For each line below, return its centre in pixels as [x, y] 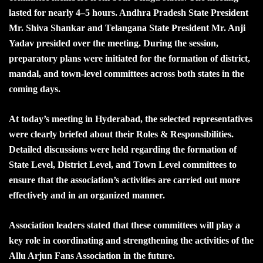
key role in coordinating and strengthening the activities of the [131, 240]
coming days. [35, 89]
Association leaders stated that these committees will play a [124, 225]
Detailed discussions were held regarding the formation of [123, 149]
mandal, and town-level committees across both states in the [127, 73]
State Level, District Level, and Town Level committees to [123, 164]
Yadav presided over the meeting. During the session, [114, 43]
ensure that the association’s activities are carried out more [124, 180]
